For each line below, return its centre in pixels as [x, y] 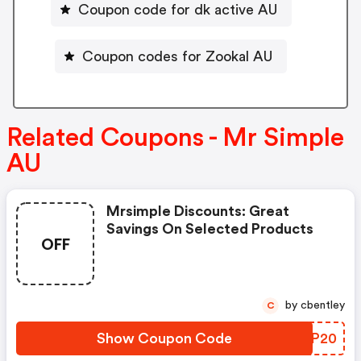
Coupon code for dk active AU [177, 9]
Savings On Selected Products [210, 229]
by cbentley [323, 306]
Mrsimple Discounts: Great [198, 212]
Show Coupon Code [164, 339]
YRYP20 [309, 339]
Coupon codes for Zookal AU [177, 56]
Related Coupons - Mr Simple [175, 138]
